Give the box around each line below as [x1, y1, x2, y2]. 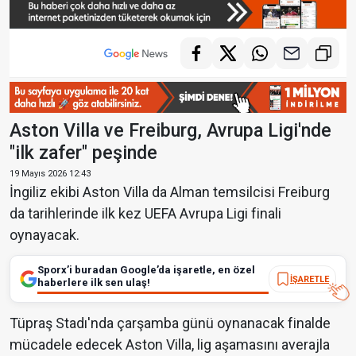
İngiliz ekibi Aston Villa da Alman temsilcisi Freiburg [10, 184, 330, 201]
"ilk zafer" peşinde [10, 141, 157, 164]
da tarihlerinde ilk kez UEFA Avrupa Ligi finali [10, 205, 281, 222]
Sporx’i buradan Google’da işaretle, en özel [37, 264, 255, 277]
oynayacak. [10, 226, 79, 244]
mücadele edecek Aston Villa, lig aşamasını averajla [10, 336, 330, 354]
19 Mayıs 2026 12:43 [10, 168, 91, 180]
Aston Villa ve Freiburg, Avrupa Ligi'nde [10, 119, 331, 142]
